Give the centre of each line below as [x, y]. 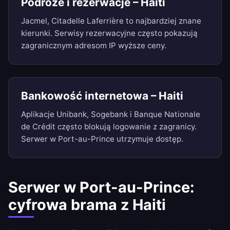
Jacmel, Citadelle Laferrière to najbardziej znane [111, 21]
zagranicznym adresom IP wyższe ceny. [94, 46]
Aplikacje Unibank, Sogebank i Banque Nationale [111, 114]
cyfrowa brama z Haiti [87, 205]
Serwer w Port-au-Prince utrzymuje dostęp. [102, 139]
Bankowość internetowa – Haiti [102, 96]
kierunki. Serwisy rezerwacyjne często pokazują [109, 33]
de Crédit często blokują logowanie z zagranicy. [109, 127]
